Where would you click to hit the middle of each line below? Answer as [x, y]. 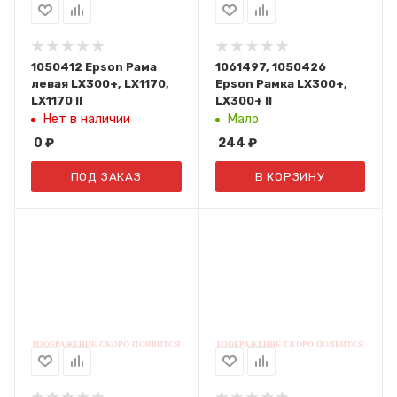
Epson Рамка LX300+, [281, 84]
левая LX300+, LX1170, [100, 84]
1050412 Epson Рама [94, 67]
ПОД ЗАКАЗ [106, 177]
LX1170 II [57, 101]
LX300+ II [243, 101]
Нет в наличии [86, 119]
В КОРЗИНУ [290, 177]
